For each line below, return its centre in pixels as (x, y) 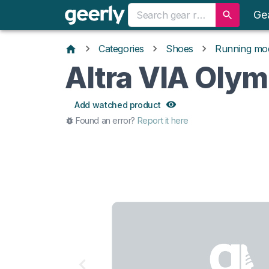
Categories (121, 49)
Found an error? (105, 120)
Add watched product (118, 104)
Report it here (163, 120)
